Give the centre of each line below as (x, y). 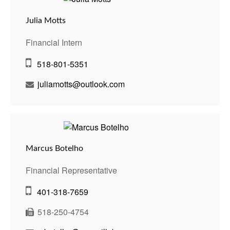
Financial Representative (71, 170)
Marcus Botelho (54, 149)
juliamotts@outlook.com (81, 84)
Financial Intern (54, 42)
